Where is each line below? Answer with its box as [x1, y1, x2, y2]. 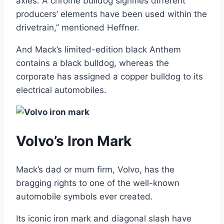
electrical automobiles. [16, 84, 106, 95]
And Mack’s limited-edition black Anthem [16, 44, 181, 54]
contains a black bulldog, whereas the [16, 57, 169, 68]
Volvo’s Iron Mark [16, 132, 131, 150]
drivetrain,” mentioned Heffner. [16, 22, 139, 32]
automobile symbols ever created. [16, 191, 153, 202]
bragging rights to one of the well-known [16, 178, 179, 188]
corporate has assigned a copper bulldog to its [16, 71, 203, 81]
